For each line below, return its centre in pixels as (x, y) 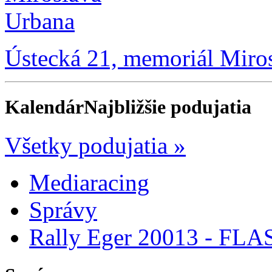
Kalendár (44, 107)
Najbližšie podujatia (168, 107)
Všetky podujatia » (95, 146)
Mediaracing (89, 183)
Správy (63, 210)
